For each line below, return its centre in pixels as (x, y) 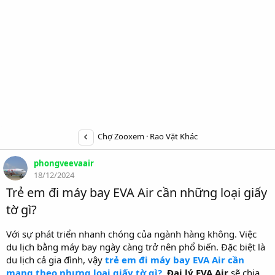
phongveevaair (64, 163)
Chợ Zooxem (121, 137)
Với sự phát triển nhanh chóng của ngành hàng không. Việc (131, 234)
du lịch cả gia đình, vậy (56, 260)
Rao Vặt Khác (173, 137)
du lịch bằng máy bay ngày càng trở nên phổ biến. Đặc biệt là (136, 247)
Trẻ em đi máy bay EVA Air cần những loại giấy (137, 192)
